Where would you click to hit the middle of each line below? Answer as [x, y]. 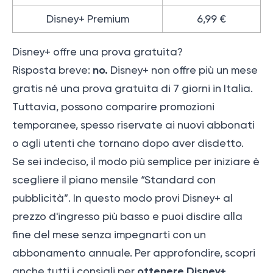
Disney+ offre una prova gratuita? [97, 52]
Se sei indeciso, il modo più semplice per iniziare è [136, 162]
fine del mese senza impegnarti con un [109, 235]
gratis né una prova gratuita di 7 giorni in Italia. [133, 89]
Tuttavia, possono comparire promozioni [113, 107]
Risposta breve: [52, 70]
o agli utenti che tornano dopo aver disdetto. [128, 144]
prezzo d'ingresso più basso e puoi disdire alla [127, 217]
